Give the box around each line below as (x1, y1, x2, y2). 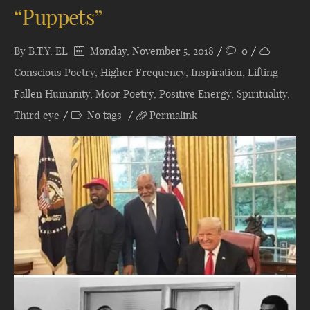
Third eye (14, 109, 60, 122)
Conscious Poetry (14, 66, 95, 79)
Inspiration (191, 66, 242, 79)
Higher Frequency (100, 66, 185, 79)
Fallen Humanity (14, 87, 90, 100)
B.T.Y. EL (28, 44, 68, 57)
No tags (84, 109, 125, 122)
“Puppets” (14, 4, 102, 30)
